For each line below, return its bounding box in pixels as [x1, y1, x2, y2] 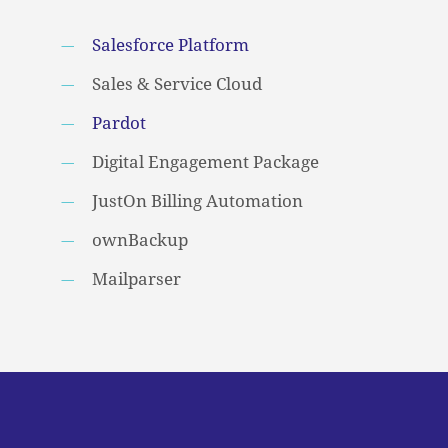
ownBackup [91, 229, 188, 250]
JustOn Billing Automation [91, 190, 303, 211]
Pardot [91, 112, 146, 133]
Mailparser [91, 268, 181, 289]
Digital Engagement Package [91, 151, 319, 172]
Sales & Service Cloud [91, 73, 262, 94]
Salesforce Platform [91, 34, 249, 55]
